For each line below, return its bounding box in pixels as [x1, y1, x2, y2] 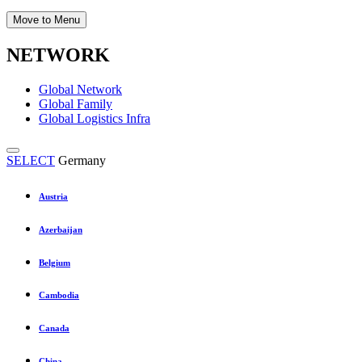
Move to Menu [13, 13, 80, 26]
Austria [39, 191, 68, 201]
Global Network [39, 82, 122, 96]
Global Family [39, 96, 112, 111]
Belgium [39, 257, 70, 267]
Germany [58, 153, 106, 167]
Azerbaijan [39, 224, 82, 234]
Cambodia [39, 290, 79, 301]
